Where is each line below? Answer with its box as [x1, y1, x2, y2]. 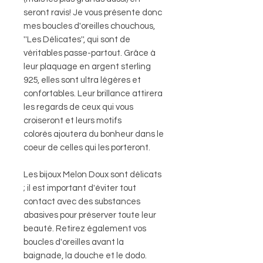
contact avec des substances [23, 197, 140, 207]
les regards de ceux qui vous [23, 103, 133, 112]
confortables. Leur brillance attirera [23, 89, 163, 99]
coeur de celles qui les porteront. [23, 143, 150, 153]
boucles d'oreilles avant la [23, 238, 124, 247]
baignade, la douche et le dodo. [23, 251, 147, 261]
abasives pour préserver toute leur [23, 211, 156, 220]
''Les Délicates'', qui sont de [23, 35, 130, 45]
